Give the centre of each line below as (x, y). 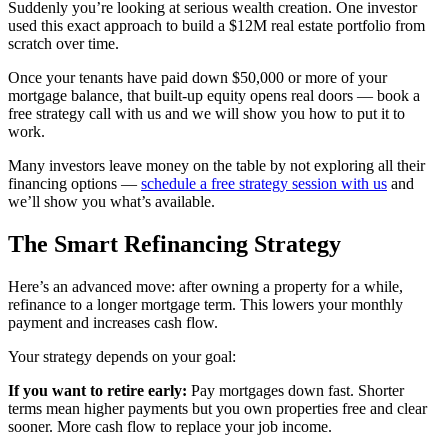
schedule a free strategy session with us (264, 184)
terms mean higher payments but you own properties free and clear (217, 409)
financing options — (74, 184)
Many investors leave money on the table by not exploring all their (216, 166)
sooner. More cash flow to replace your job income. (170, 427)
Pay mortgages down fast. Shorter (295, 391)
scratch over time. (63, 44)
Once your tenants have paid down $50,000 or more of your (197, 78)
